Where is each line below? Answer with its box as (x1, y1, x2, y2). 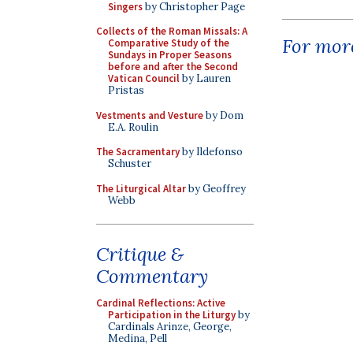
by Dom (203, 108, 243, 122)
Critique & (96, 242, 184, 266)
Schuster (108, 157, 151, 170)
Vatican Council (108, 72, 180, 85)
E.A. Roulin (108, 120, 158, 134)
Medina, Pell (108, 332, 167, 345)
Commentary (96, 264, 208, 288)
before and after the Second (108, 60, 238, 73)
